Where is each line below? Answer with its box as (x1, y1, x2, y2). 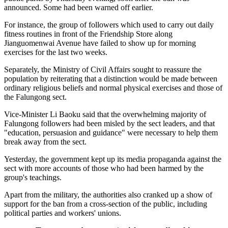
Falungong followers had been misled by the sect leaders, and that (4, 119, 215, 128)
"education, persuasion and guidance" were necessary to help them (4, 128, 218, 137)
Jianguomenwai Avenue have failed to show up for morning (4, 38, 196, 47)
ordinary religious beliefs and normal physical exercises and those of (4, 83, 222, 92)
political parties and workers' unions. (4, 208, 121, 217)
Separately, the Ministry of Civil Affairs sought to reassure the (4, 65, 202, 74)
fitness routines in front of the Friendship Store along (4, 29, 173, 38)
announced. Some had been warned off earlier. (4, 3, 153, 12)
